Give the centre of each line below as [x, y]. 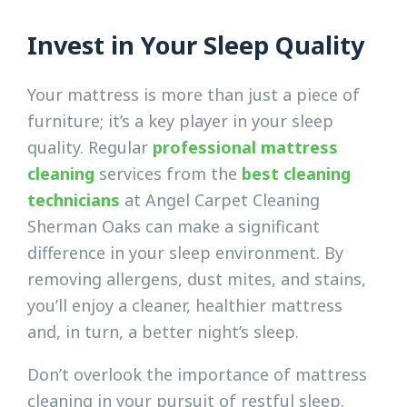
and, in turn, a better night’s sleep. [163, 331]
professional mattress [245, 147]
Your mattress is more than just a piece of [194, 94]
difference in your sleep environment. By [185, 252]
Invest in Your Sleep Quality [196, 45]
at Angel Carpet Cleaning [220, 199]
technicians [74, 199]
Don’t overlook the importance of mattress [197, 374]
